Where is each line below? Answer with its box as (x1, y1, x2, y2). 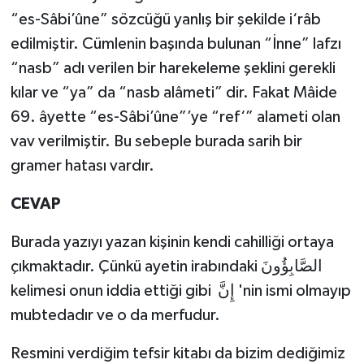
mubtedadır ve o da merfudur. (10, 307, 223, 324)
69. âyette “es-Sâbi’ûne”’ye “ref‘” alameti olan (10, 109, 340, 126)
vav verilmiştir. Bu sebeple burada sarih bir (10, 133, 302, 150)
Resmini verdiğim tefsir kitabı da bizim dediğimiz (10, 345, 345, 362)
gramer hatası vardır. (10, 158, 154, 175)
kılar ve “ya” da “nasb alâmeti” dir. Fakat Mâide (10, 84, 337, 102)
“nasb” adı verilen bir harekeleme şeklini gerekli (10, 60, 336, 77)
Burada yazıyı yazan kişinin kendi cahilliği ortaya (10, 234, 334, 251)
